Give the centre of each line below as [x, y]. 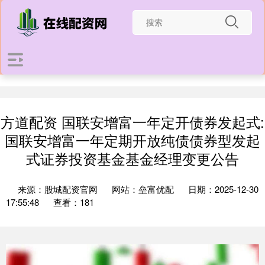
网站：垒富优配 [143, 189]
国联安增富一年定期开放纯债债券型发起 [132, 140]
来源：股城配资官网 [59, 189]
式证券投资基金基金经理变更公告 [132, 159]
